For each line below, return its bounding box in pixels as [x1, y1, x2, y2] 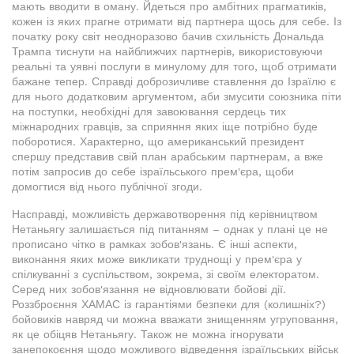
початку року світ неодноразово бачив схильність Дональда [12, 30, 324, 43]
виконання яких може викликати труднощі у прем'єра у [12, 253, 302, 266]
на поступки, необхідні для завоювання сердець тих [12, 105, 286, 119]
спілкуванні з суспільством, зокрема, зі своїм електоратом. [12, 268, 319, 281]
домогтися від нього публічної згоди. [12, 180, 202, 194]
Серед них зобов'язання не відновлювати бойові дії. [12, 283, 286, 296]
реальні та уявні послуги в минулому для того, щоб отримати [12, 60, 337, 73]
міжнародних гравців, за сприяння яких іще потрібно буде [12, 120, 318, 134]
